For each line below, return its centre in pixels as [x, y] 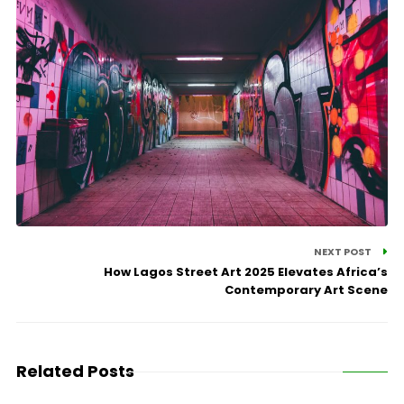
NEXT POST [344, 252]
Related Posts [75, 372]
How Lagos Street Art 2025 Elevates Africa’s [246, 272]
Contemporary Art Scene [307, 290]
